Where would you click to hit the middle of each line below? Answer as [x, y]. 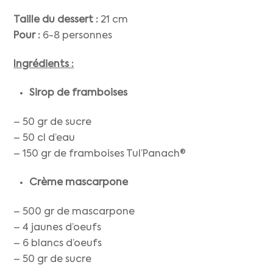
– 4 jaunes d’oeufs [58, 228]
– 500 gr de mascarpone [74, 212]
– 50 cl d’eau [44, 139]
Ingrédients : [44, 65]
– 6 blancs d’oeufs [58, 244]
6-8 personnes [76, 36]
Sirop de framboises [78, 93]
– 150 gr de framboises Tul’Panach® [100, 154]
